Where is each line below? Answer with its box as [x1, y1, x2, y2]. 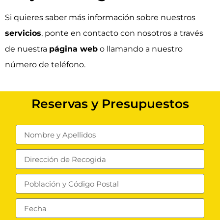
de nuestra [5, 44, 49, 54]
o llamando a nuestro [98, 44, 183, 54]
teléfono [51, 59, 84, 69]
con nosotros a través [118, 28, 203, 38]
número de [5, 59, 51, 69]
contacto [83, 28, 118, 38]
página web [49, 44, 98, 54]
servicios [5, 28, 41, 38]
